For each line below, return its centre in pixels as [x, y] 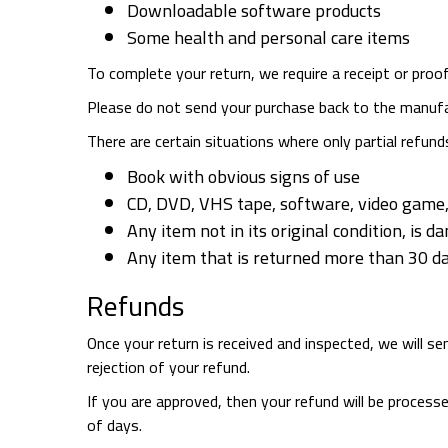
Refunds [135, 306]
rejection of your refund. [168, 367]
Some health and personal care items [268, 37]
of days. [114, 425]
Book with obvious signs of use [243, 176]
